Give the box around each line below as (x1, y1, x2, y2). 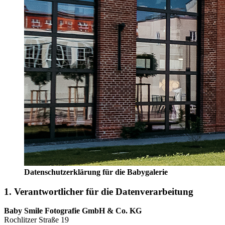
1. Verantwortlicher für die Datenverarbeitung (4, 186, 193, 197)
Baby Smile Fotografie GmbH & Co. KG (4, 206, 142, 215)
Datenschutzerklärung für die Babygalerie (24, 168, 168, 176)
